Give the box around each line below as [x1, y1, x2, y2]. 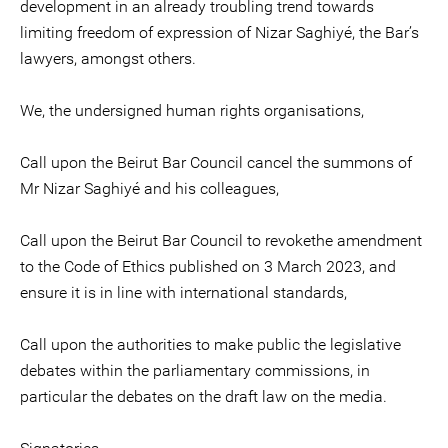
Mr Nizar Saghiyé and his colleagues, [20, 179, 279, 198]
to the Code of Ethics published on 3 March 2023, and [20, 257, 396, 276]
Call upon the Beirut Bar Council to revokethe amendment [20, 231, 422, 250]
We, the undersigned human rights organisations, [20, 101, 364, 120]
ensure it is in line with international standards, [20, 283, 347, 302]
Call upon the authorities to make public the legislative [20, 335, 401, 354]
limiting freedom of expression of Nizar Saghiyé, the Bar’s [20, 23, 419, 42]
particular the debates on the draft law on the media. [20, 387, 387, 406]
